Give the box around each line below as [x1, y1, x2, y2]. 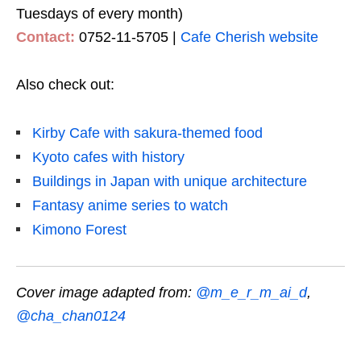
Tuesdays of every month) [16, 6, 183, 23]
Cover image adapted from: [16, 284, 196, 301]
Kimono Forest [32, 222, 127, 239]
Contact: [16, 29, 75, 46]
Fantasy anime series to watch [32, 197, 228, 214]
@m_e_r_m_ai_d [196, 284, 307, 301]
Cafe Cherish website [180, 29, 318, 46]
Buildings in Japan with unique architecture [32, 173, 307, 190]
